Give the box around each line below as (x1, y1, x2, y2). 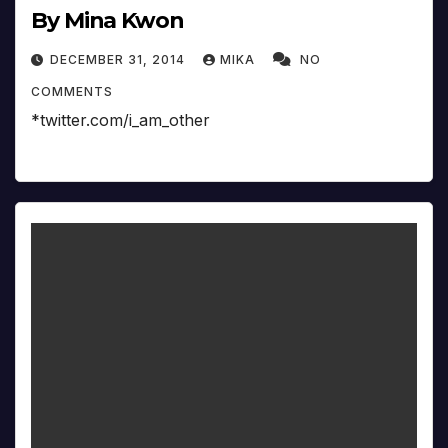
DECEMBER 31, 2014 (50, 52, 189, 68)
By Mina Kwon (31, 7, 184, 35)
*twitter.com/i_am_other (31, 110, 210, 131)
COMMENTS (31, 84, 113, 100)
